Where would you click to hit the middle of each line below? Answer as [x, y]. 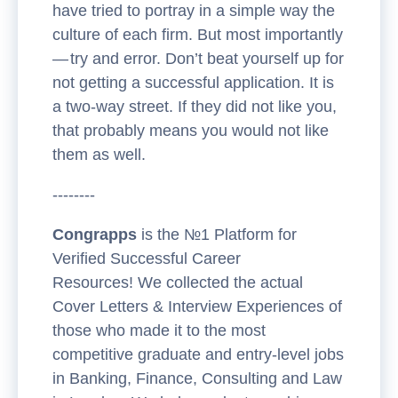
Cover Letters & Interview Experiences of [197, 306]
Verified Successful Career [147, 259]
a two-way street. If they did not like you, [195, 107]
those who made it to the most [159, 330]
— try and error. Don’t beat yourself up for [198, 59]
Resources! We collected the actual [178, 283]
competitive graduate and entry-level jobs [198, 354]
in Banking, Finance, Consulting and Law [197, 378]
